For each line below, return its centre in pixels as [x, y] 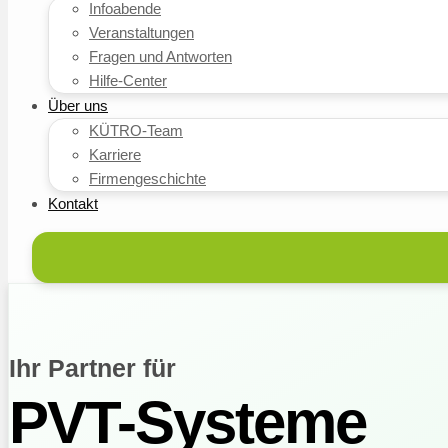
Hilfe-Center [128, 80]
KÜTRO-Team [136, 130]
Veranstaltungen [141, 32]
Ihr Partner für [92, 369]
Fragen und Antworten [160, 56]
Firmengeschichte [147, 178]
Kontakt [73, 203]
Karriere [115, 154]
